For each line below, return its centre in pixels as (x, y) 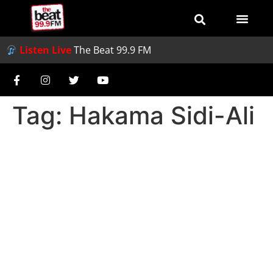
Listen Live (46, 50)
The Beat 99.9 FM (113, 50)
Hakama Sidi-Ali (162, 115)
